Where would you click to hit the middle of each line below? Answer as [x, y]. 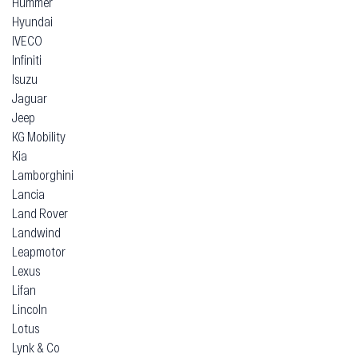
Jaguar [30, 98]
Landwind [36, 233]
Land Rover [40, 213]
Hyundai [32, 22]
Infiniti [27, 60]
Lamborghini [43, 175]
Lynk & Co [36, 348]
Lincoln [30, 309]
